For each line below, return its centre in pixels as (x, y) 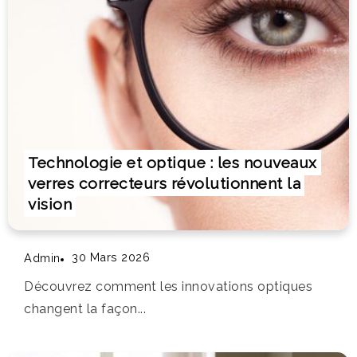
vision (50, 204)
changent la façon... (85, 308)
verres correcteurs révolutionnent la (164, 184)
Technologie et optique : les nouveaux (173, 163)
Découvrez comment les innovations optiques (168, 286)
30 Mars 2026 (111, 257)
